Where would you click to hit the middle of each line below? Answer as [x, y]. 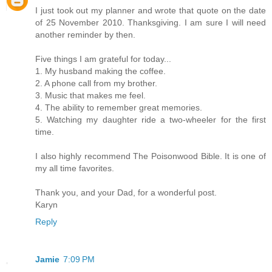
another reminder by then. [85, 34]
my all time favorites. [75, 168]
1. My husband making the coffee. [100, 71]
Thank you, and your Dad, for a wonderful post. [126, 192]
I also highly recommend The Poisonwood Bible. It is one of [151, 156]
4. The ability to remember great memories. [119, 107]
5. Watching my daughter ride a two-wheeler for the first [151, 119]
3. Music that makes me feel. [90, 95]
